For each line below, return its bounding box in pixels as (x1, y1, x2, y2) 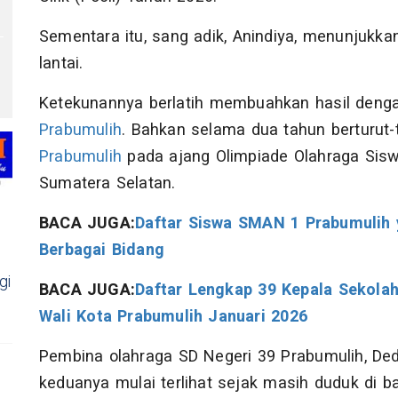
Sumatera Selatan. (39, 171, 176, 195)
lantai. (39, 52, 84, 76)
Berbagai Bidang (39, 238, 165, 262)
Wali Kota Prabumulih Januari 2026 (39, 305, 307, 329)
